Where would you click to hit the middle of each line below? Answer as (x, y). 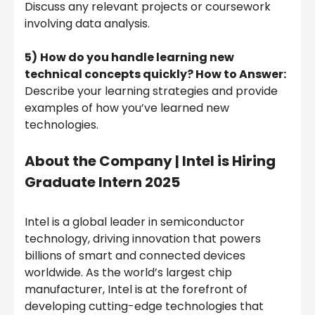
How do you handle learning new (137, 57)
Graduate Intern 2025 (102, 182)
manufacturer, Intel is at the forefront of (136, 289)
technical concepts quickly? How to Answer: (155, 74)
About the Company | (103, 161)
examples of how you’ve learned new (127, 108)
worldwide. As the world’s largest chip (128, 272)
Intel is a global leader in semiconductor (135, 221)
